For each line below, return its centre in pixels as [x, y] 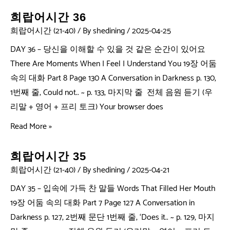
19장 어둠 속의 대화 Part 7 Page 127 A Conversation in [102, 203]
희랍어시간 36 [48, 17]
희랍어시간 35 [48, 156]
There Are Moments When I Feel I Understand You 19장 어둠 [113, 64]
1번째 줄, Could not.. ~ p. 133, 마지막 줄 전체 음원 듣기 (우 [111, 92]
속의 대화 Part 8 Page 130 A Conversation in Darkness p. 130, [113, 78]
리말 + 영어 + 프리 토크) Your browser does [87, 107]
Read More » [31, 126]
